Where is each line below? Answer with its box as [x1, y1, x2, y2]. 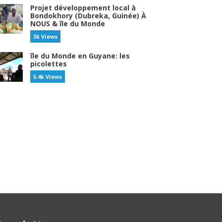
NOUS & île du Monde [30, 19, 105, 28]
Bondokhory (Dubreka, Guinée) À [30, 11, 146, 20]
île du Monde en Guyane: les [30, 51, 130, 60]
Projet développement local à [30, 3, 136, 12]
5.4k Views [33, 73, 62, 80]
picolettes [30, 59, 67, 68]
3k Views [33, 33, 57, 40]
